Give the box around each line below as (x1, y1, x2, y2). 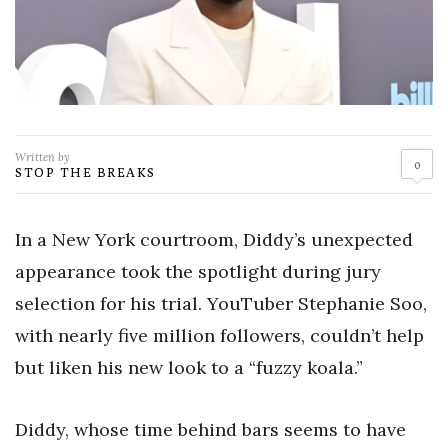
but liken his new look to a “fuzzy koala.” (15, 355, 363, 379)
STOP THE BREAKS (15, 163, 156, 180)
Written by (15, 149, 70, 164)
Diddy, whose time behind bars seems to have (15, 417, 406, 441)
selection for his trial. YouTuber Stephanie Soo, (15, 291, 427, 315)
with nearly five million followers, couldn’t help (15, 323, 424, 347)
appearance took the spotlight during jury (15, 259, 381, 283)
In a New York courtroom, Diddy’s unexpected (15, 227, 413, 251)
